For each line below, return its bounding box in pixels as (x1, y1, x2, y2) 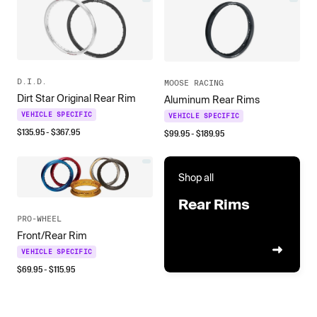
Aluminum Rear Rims (164, 94, 260, 106)
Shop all (178, 172, 214, 184)
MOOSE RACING (164, 79, 224, 88)
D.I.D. (17, 77, 47, 86)
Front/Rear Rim (17, 230, 87, 242)
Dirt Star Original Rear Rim (17, 93, 136, 105)
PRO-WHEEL (17, 214, 62, 224)
